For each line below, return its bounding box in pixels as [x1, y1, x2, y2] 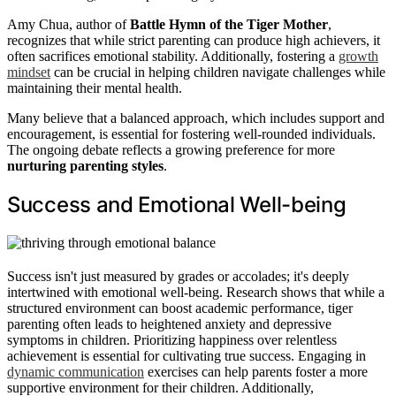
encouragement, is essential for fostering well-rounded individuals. [7, 126, 376, 142]
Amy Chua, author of [7, 17, 130, 33]
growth [339, 49, 378, 65]
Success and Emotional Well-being [7, 192, 346, 218]
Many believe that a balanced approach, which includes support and [7, 110, 385, 126]
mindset [7, 65, 50, 80]
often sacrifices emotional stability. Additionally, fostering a [7, 49, 339, 65]
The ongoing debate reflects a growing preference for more [7, 142, 335, 158]
